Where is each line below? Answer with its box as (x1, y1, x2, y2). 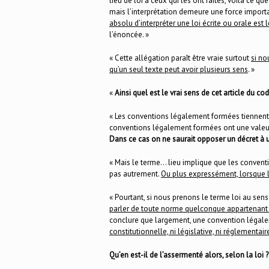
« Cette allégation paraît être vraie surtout (109, 52, 251, 63)
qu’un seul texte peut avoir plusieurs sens (109, 64, 248, 74)
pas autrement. (109, 168, 161, 179)
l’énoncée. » (109, 29, 149, 40)
